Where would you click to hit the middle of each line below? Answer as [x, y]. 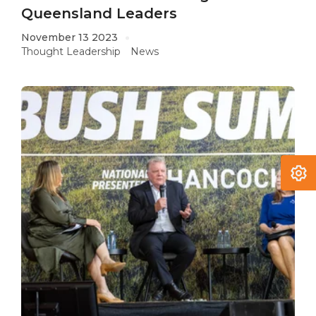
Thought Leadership [71, 52]
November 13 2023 [69, 38]
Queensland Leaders [99, 14]
